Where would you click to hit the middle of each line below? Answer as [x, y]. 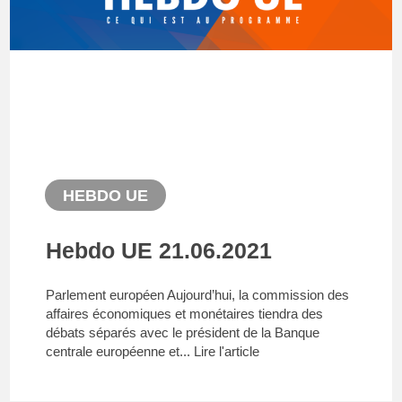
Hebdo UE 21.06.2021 [159, 251]
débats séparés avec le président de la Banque [183, 332]
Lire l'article [227, 351]
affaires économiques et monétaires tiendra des [185, 314]
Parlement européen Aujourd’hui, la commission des [198, 295]
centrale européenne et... [120, 351]
